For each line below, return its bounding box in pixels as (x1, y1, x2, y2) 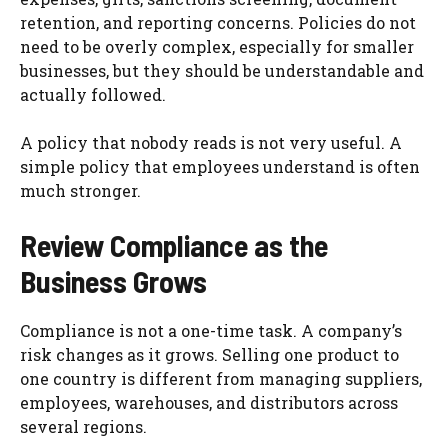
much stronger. (20, 179, 141, 201)
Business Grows (20, 262, 207, 299)
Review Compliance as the (20, 226, 328, 263)
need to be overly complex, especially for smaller (20, 35, 414, 57)
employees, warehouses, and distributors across (20, 391, 398, 413)
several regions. (20, 415, 147, 437)
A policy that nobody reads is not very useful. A (20, 131, 402, 153)
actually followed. (20, 83, 166, 105)
